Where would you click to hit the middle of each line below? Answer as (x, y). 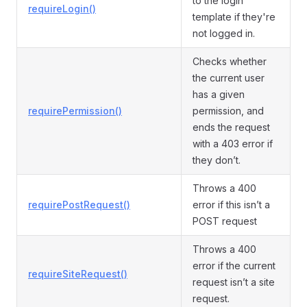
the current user (229, 78)
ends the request (231, 127)
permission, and (228, 111)
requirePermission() (75, 111)
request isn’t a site (234, 282)
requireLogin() (62, 9)
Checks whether (230, 61)
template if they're (234, 17)
